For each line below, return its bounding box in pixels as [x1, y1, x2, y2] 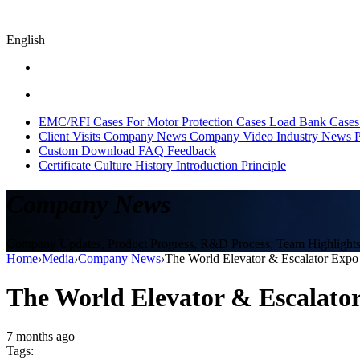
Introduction [176, 157, 238, 172]
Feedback [167, 143, 216, 157]
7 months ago [6, 329, 75, 344]
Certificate [39, 157, 91, 172]
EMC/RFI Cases [39, 114, 123, 129]
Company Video [190, 129, 273, 143]
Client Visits [39, 129, 100, 143]
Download [81, 143, 135, 157]
